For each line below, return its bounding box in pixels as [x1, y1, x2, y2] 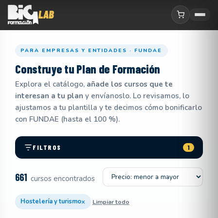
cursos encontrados [29, 173, 95, 183]
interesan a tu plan [15, 91, 84, 101]
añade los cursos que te [87, 79, 173, 90]
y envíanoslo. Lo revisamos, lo [83, 91, 190, 101]
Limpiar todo [92, 197, 129, 206]
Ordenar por [102, 167, 143, 178]
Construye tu [15, 61, 77, 76]
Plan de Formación [76, 61, 161, 76]
